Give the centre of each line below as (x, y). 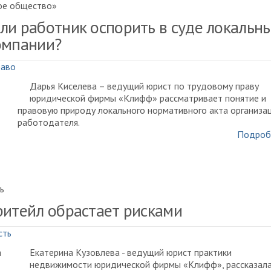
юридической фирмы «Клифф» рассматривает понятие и (148, 98)
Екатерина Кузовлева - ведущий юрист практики (131, 252)
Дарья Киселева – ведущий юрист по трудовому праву (144, 86)
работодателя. (49, 122)
